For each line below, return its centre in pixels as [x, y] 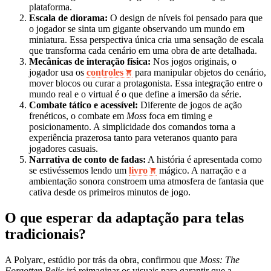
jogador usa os [58, 73]
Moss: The [220, 260]
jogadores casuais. [64, 149]
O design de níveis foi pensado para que [185, 18]
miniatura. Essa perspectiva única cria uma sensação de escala [146, 40]
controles [105, 73]
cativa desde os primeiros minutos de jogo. [110, 192]
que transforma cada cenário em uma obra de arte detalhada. [143, 51]
